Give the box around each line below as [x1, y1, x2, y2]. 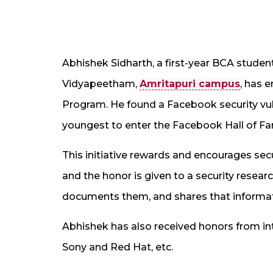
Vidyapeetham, [62, 77, 140, 90]
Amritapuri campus [140, 77, 240, 90]
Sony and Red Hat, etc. [62, 241, 173, 253]
